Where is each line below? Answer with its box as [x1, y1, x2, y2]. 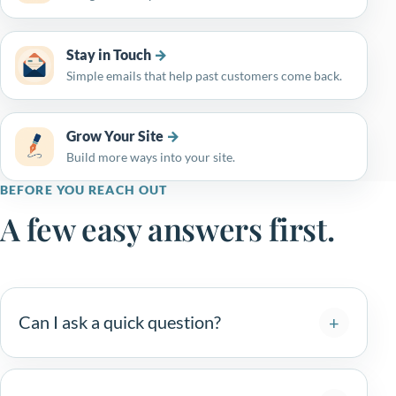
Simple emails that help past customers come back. [66, 67, 342, 83]
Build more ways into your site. [66, 148, 235, 164]
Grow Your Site [66, 126, 164, 144]
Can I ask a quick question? [19, 312, 221, 333]
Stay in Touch [66, 45, 151, 63]
